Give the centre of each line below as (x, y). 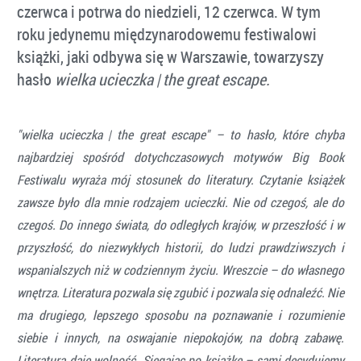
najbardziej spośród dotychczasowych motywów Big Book (180, 157)
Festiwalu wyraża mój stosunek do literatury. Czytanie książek (180, 179)
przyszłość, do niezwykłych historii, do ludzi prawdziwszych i (180, 247)
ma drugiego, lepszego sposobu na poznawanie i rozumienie (180, 315)
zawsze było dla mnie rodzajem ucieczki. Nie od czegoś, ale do (180, 202)
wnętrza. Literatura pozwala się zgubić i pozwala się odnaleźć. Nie (180, 292)
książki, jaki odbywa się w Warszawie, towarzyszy (170, 56)
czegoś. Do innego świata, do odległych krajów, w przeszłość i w (180, 224)
